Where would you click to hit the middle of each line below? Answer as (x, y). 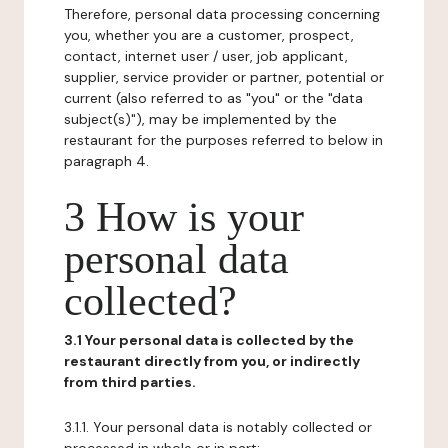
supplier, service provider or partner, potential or (224, 77)
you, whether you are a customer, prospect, (209, 35)
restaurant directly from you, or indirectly (212, 361)
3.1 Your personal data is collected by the (209, 340)
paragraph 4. (106, 161)
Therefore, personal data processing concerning (222, 14)
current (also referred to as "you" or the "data (213, 98)
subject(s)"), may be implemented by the (200, 119)
